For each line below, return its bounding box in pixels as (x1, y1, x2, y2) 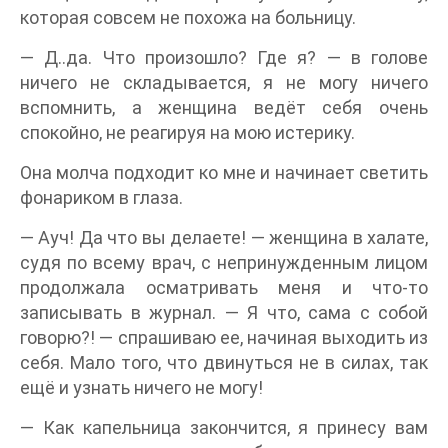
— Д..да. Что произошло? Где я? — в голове (20, 46, 428, 68)
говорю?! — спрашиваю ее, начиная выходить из (20, 326, 428, 348)
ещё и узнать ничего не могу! (20, 376, 263, 398)
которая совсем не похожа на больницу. (20, 6, 356, 28)
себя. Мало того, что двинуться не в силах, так (20, 351, 428, 373)
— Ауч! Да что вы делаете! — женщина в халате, (20, 226, 428, 248)
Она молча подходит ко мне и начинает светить (20, 161, 428, 183)
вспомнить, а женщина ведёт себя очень (20, 96, 428, 118)
